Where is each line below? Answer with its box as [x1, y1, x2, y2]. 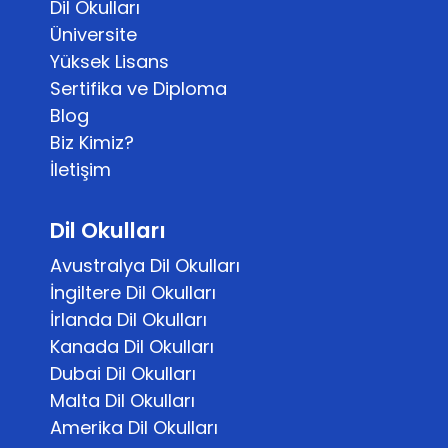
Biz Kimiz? [50, 130, 134, 155]
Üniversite [50, 22, 137, 47]
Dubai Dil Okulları [50, 361, 196, 386]
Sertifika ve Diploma [50, 76, 227, 101]
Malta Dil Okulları [50, 388, 195, 413]
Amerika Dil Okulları [50, 415, 218, 440]
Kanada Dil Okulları [50, 334, 214, 359]
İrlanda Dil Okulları [50, 307, 207, 332]
